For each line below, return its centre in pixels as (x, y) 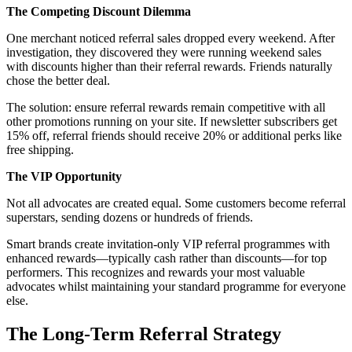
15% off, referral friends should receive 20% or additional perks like (174, 136)
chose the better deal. (58, 81)
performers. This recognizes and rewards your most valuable (156, 273)
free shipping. (40, 150)
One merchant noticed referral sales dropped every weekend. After (170, 38)
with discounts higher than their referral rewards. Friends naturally (169, 67)
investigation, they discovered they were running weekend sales (164, 53)
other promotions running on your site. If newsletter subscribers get (172, 122)
